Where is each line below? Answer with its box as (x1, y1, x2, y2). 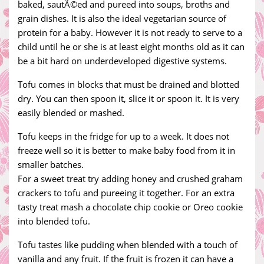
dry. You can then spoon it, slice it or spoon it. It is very (18, 93, 239, 104)
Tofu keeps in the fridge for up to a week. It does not (18, 130, 229, 142)
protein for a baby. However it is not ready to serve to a (18, 27, 242, 38)
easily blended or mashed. (18, 107, 124, 118)
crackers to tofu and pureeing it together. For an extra (18, 187, 235, 199)
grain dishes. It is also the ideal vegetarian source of (18, 12, 226, 24)
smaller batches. (18, 159, 84, 170)
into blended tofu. (18, 215, 90, 227)
